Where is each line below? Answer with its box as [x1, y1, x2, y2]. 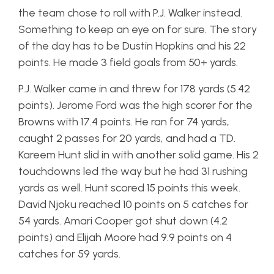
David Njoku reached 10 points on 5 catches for [18, 198, 248, 211]
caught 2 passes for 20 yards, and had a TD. [18, 131, 235, 145]
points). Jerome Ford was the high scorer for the [18, 98, 253, 112]
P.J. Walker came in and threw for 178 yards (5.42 [18, 82, 250, 95]
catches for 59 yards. [18, 247, 123, 261]
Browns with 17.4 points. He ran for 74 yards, [18, 115, 229, 128]
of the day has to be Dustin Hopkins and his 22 [18, 39, 246, 53]
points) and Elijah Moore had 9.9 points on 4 [18, 231, 232, 244]
